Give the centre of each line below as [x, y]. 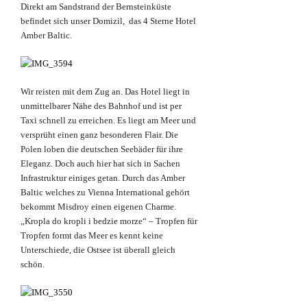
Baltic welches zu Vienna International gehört [105, 193]
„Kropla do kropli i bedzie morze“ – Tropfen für [109, 221]
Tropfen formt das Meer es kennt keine [92, 236]
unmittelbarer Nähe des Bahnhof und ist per [101, 106]
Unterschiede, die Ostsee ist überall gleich [98, 250]
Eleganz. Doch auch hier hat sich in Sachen [100, 164]
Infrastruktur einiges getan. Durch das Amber [103, 178]
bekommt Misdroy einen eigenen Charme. [98, 207]
